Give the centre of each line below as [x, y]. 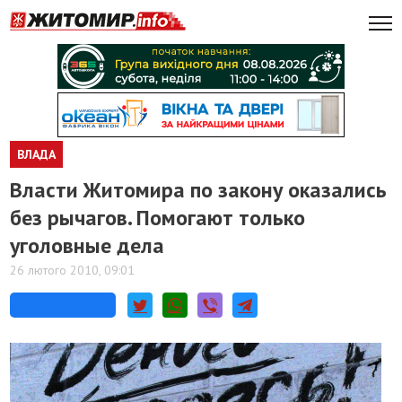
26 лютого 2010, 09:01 [73, 270]
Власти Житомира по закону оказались [199, 190]
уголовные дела [87, 245]
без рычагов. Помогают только [158, 218]
